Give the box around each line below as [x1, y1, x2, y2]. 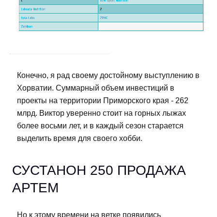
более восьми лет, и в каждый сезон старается [17, 122, 184, 130]
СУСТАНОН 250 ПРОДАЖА [12, 163, 186, 178]
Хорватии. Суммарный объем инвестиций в [17, 84, 174, 93]
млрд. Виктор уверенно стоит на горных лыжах [17, 109, 186, 118]
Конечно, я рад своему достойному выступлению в [17, 71, 200, 80]
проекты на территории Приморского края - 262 [17, 96, 188, 105]
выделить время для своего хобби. [17, 134, 142, 143]
